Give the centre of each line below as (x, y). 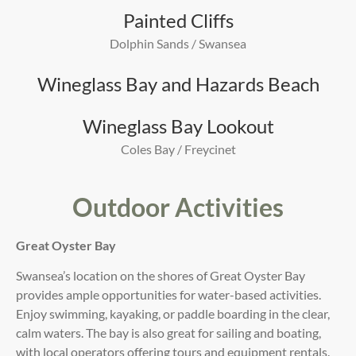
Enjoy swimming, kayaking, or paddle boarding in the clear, (173, 314)
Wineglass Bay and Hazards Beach (178, 83)
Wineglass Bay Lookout (178, 126)
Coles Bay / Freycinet (178, 149)
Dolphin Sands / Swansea (178, 43)
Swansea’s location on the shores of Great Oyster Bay (161, 276)
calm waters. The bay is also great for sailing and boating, (168, 333)
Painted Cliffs (178, 20)
